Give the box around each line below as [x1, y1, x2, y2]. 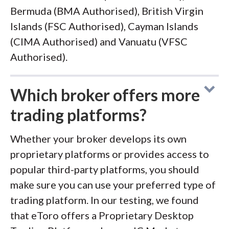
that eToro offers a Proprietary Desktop [10, 209, 194, 221]
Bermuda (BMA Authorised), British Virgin [10, 5, 203, 17]
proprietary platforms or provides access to [10, 148, 209, 160]
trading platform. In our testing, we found [10, 194, 199, 206]
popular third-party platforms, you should [10, 163, 199, 175]
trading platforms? [10, 105, 147, 125]
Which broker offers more [10, 85, 200, 105]
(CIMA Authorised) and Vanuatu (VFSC [10, 35, 188, 48]
